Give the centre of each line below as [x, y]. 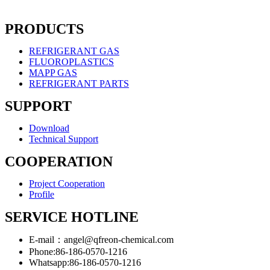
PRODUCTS [44, 29]
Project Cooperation [67, 184]
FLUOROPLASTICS [71, 62]
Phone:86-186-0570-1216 [78, 252]
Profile [42, 194]
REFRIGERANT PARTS [79, 83]
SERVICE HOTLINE [72, 217]
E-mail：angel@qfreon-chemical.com [101, 240]
